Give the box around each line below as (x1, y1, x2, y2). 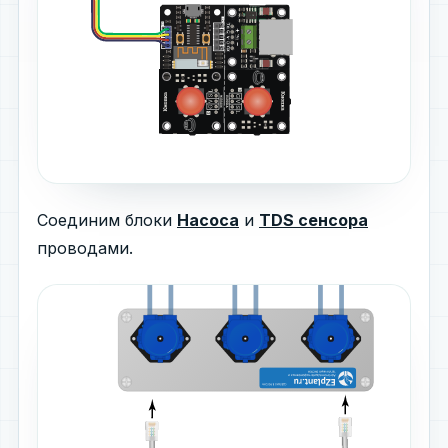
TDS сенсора (259, 210, 368, 231)
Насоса (177, 210, 239, 231)
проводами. (37, 238, 133, 259)
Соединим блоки (37, 210, 177, 231)
